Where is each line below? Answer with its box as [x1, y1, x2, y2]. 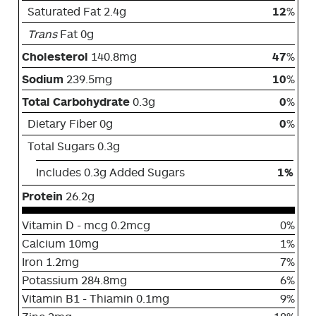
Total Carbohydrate [21, 94, 133, 109]
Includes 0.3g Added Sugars [35, 165, 185, 180]
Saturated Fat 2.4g [21, 4, 126, 18]
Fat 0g [56, 26, 94, 41]
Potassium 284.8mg [21, 273, 127, 288]
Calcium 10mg [21, 236, 99, 251]
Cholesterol [21, 49, 91, 63]
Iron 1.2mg [21, 255, 79, 269]
